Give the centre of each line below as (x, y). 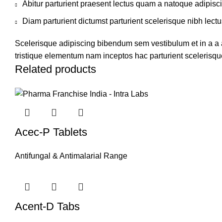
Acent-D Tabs (47, 206)
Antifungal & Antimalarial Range (71, 156)
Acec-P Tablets (51, 132)
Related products (55, 69)
